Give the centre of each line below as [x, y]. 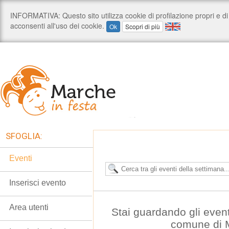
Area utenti [29, 207]
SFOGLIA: [24, 136]
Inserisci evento [38, 183]
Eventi [21, 158]
